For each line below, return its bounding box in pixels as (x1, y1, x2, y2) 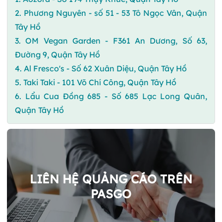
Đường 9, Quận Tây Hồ (15, 49, 100, 59)
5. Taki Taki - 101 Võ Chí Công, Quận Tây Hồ (15, 77, 176, 87)
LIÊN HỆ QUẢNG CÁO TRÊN (30, 171, 192, 186)
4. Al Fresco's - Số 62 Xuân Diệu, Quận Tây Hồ (15, 63, 187, 73)
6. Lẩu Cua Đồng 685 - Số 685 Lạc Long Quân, (15, 91, 207, 101)
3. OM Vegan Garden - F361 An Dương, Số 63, (15, 35, 207, 46)
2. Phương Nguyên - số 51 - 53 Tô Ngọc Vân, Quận (15, 7, 207, 18)
